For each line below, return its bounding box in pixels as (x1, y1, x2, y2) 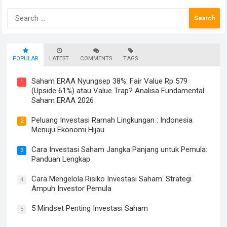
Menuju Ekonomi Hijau (31, 125, 105, 135)
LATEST (49, 55, 69, 62)
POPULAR (13, 55, 39, 62)
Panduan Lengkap (31, 155, 91, 164)
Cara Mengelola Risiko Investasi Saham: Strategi (31, 174, 192, 184)
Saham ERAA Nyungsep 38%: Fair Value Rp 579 (31, 77, 188, 86)
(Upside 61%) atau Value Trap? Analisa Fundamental (31, 86, 205, 96)
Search (7, 8, 31, 18)
